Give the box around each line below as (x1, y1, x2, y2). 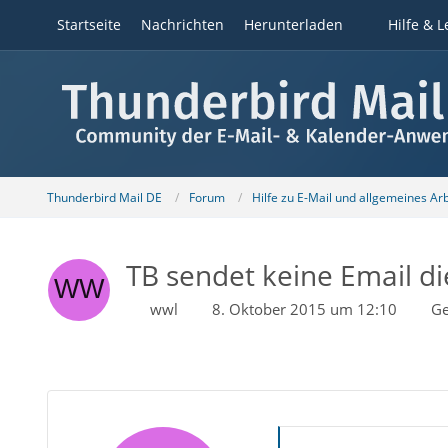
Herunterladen (243, 15, 343, 34)
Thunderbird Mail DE (46, 188, 162, 206)
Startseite (56, 15, 121, 34)
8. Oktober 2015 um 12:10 (211, 299, 397, 319)
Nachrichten (140, 15, 224, 34)
